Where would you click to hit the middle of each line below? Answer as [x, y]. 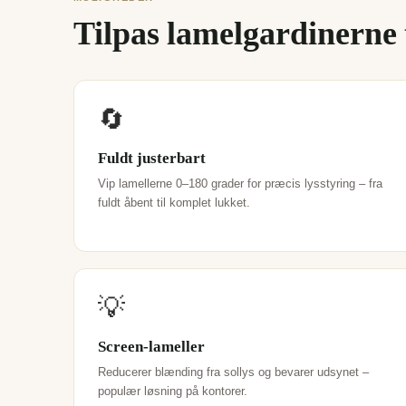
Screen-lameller [151, 345]
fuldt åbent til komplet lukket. [174, 203]
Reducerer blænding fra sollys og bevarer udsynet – [233, 372]
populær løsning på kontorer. [172, 391]
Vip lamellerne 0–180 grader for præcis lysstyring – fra [240, 184]
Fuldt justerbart [151, 157]
